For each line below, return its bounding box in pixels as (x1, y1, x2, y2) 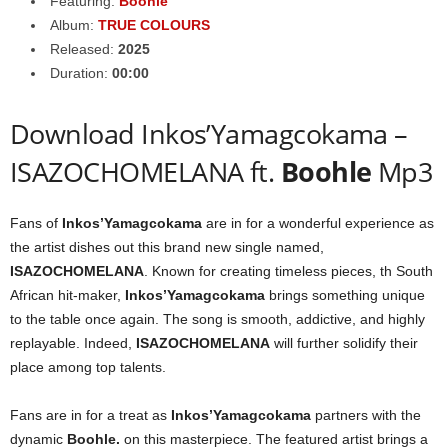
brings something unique (265, 287, 425, 303)
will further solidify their (270, 335, 418, 351)
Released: (50, 41, 114, 57)
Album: (50, 17, 94, 33)
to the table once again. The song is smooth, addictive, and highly (10, 311, 425, 327)
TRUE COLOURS (98, 17, 210, 33)
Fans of (10, 215, 62, 231)
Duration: (50, 65, 108, 81)
